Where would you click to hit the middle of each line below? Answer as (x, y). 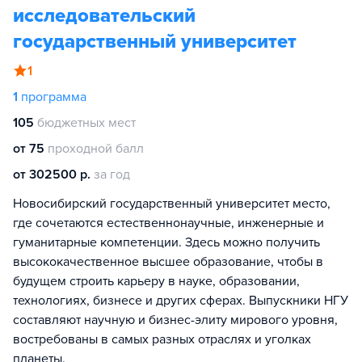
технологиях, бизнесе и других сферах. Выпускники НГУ (181, 301)
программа (54, 97)
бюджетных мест (86, 123)
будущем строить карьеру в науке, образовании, (156, 281)
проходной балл (96, 149)
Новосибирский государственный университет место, (172, 204)
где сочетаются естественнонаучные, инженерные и (168, 223)
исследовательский (104, 16)
